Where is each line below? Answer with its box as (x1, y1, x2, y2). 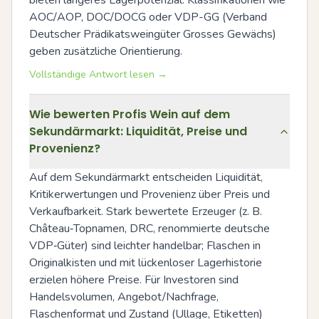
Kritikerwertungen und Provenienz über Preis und (29, 187, 270, 202)
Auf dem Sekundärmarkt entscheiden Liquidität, (29, 169, 263, 185)
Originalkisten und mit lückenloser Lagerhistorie (29, 255, 262, 271)
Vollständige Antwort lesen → (29, 68, 167, 81)
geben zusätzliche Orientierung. (29, 43, 182, 59)
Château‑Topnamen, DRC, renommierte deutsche (29, 221, 270, 236)
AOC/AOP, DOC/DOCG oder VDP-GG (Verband (29, 9, 267, 25)
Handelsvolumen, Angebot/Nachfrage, (29, 289, 219, 305)
